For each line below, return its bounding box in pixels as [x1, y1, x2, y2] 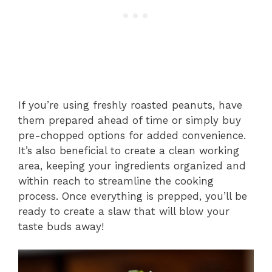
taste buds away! [18, 220, 104, 233]
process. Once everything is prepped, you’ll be [18, 189, 247, 202]
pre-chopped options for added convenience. [18, 129, 246, 141]
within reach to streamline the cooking [18, 174, 214, 187]
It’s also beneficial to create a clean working [18, 144, 239, 157]
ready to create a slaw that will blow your [18, 205, 229, 217]
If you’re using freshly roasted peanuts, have [18, 98, 242, 111]
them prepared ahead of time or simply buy [18, 114, 241, 126]
